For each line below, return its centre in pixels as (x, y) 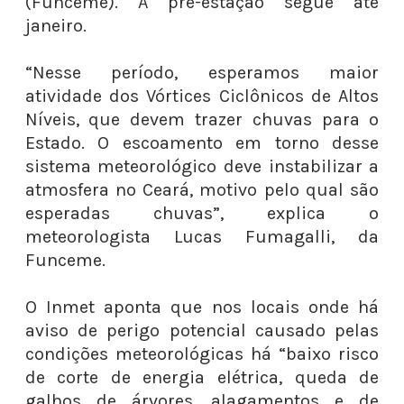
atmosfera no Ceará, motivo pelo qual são (202, 190)
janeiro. (55, 26)
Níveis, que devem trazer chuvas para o (202, 119)
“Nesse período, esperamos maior (202, 73)
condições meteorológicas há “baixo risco (202, 354)
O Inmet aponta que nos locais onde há (202, 307)
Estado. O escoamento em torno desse (202, 143)
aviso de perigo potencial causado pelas (202, 331)
